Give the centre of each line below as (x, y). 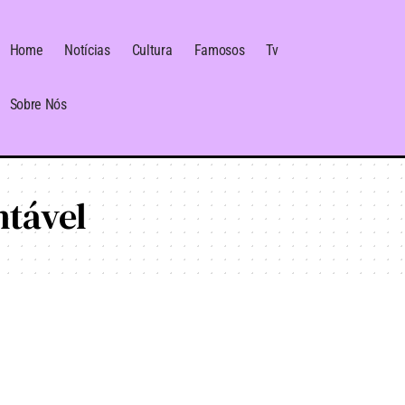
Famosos (219, 51)
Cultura (152, 51)
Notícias (87, 51)
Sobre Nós (38, 105)
